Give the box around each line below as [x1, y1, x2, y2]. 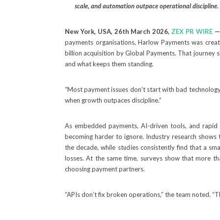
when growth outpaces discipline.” [65, 96, 162, 104]
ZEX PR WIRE [171, 27, 213, 35]
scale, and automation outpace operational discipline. [75, 2, 219, 10]
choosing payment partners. [65, 165, 145, 173]
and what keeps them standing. [65, 60, 154, 68]
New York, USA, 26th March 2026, [65, 27, 172, 35]
